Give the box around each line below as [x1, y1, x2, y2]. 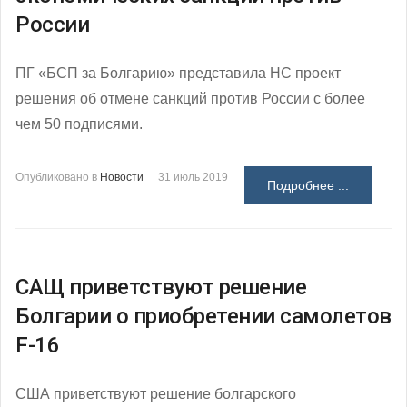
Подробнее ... [267, 177, 349, 193]
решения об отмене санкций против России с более [15, 90, 365, 106]
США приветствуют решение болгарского [15, 385, 296, 402]
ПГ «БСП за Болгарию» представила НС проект [15, 65, 341, 81]
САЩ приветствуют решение [15, 273, 306, 300]
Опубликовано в [15, 170, 97, 184]
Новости [100, 170, 144, 184]
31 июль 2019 [158, 170, 228, 184]
